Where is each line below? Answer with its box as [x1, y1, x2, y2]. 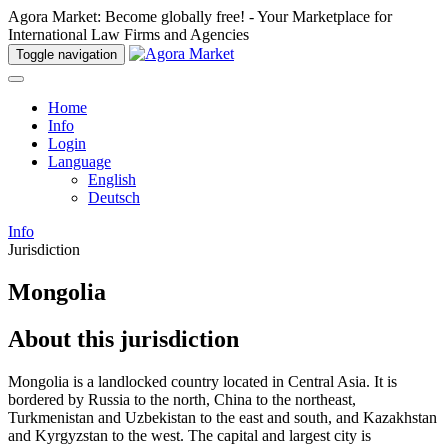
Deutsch [88, 189, 140, 206]
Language [48, 153, 111, 170]
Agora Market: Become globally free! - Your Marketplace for [8, 8, 392, 25]
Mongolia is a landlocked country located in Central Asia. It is [8, 372, 397, 390]
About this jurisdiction [8, 325, 239, 352]
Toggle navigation [16, 47, 117, 62]
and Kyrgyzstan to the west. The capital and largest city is [8, 426, 371, 444]
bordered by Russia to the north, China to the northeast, [8, 390, 356, 408]
